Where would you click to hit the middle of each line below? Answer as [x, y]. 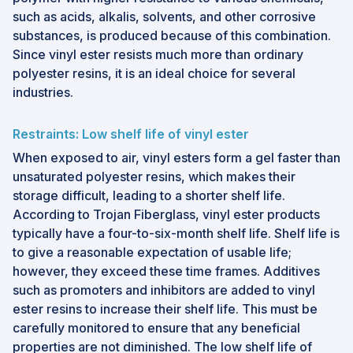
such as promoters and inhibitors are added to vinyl [164, 290]
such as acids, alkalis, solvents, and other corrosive [164, 17]
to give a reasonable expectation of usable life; [152, 253]
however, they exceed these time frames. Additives [166, 271]
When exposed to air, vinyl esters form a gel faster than [176, 158]
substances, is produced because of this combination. [172, 36]
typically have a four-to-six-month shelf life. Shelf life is [176, 234]
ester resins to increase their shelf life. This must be [165, 309]
